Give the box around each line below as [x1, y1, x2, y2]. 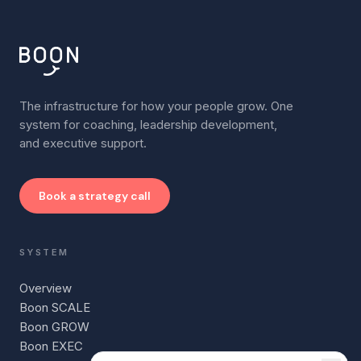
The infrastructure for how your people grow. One [19, 98, 293, 114]
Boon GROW [19, 319, 89, 334]
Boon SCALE [19, 300, 90, 315]
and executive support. [19, 135, 147, 151]
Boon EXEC [19, 338, 83, 354]
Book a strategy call [39, 189, 151, 203]
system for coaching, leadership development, [19, 117, 277, 132]
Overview [19, 280, 72, 296]
